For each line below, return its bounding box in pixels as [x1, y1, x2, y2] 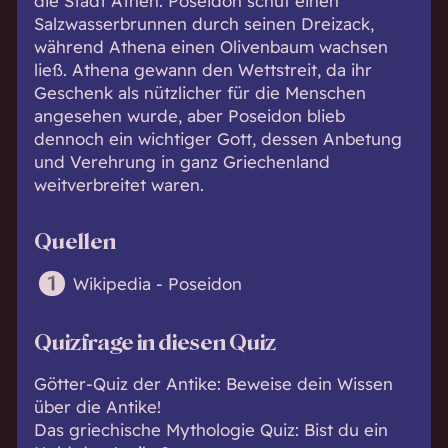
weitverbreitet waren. [33, 173, 204, 195]
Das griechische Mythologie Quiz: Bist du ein [33, 418, 388, 440]
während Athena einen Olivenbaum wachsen [33, 35, 388, 57]
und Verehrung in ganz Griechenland [33, 150, 330, 172]
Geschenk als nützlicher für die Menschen [33, 81, 366, 103]
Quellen [33, 229, 116, 255]
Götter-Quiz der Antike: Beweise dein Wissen [33, 372, 393, 394]
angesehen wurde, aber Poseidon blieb [33, 104, 345, 126]
